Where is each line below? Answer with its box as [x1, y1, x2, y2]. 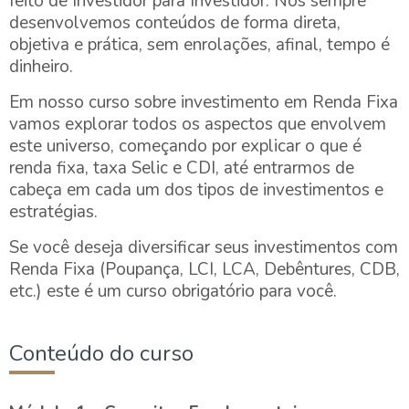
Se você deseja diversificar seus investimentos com [9, 236, 398, 259]
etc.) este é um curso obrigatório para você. [9, 279, 337, 303]
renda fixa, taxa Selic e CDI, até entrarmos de [9, 156, 354, 180]
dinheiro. [9, 55, 73, 79]
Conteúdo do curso [9, 339, 194, 368]
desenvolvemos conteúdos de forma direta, [9, 11, 341, 35]
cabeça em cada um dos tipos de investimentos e [9, 178, 383, 202]
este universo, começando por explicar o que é [9, 134, 362, 158]
